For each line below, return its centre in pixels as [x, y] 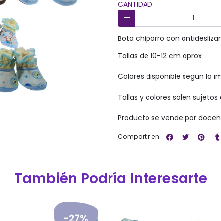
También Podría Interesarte [110, 179]
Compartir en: [139, 137]
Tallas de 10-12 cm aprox [160, 55]
